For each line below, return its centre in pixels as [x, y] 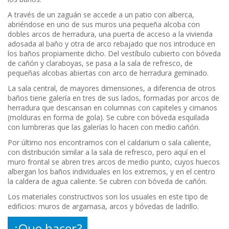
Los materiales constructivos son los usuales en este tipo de [108, 197]
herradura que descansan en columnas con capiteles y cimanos [112, 108]
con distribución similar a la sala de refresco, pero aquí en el [107, 152]
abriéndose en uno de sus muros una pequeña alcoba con [104, 25]
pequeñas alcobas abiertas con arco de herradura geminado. [108, 73]
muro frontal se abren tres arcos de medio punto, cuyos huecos [114, 162]
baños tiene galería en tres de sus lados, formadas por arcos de [113, 98]
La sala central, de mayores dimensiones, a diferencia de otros [112, 88]
